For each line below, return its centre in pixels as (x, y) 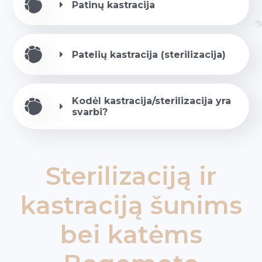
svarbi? (90, 112)
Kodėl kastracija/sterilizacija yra (152, 101)
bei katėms (131, 235)
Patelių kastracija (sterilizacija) (149, 54)
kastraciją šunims (131, 205)
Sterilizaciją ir (131, 176)
